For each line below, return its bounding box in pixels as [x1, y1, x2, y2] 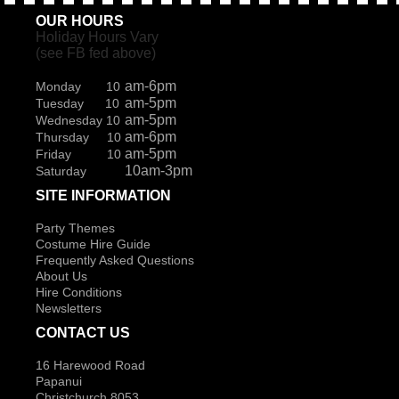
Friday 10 [36, 146, 121, 161]
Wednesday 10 [36, 112, 120, 127]
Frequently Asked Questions [36, 252, 194, 267]
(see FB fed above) [36, 45, 156, 61]
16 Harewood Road [36, 357, 145, 372]
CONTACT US [36, 324, 130, 340]
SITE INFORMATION [36, 187, 171, 203]
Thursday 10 [36, 129, 121, 144]
